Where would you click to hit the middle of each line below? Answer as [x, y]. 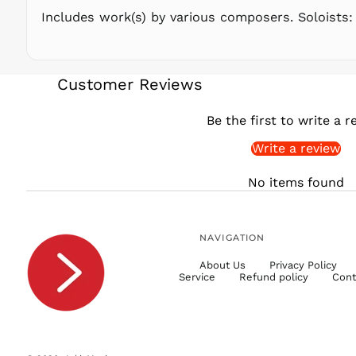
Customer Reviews [130, 84]
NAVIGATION [232, 238]
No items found [296, 182]
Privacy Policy [304, 265]
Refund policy [274, 277]
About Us [223, 265]
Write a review [296, 148]
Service [197, 277]
